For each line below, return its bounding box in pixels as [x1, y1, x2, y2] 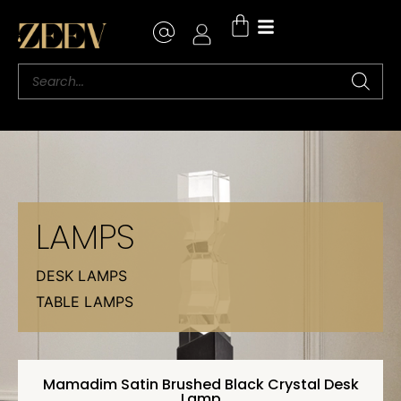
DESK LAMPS [36, 266, 127, 285]
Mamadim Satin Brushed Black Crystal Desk [42, 374, 359, 396]
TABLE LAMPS [36, 293, 133, 311]
